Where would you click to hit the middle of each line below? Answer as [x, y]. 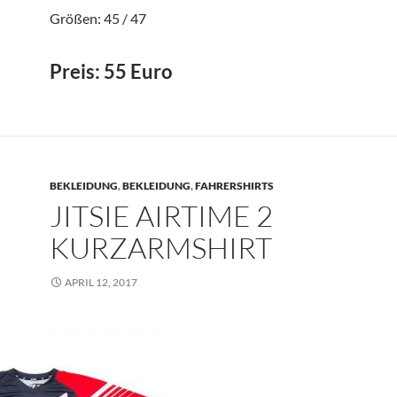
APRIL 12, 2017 [101, 282]
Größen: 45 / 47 [98, 18]
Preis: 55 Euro [111, 71]
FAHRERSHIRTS [234, 186]
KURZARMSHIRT [161, 248]
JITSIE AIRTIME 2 [161, 216]
